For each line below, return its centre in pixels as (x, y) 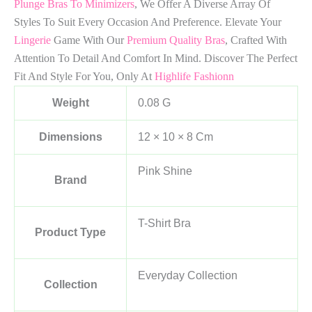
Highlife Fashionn (194, 76)
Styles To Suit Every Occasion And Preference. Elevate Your (148, 22)
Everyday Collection (188, 275)
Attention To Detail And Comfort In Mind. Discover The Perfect (156, 58)
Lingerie (32, 40)
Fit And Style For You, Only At (84, 76)
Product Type (70, 232)
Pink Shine (165, 171)
